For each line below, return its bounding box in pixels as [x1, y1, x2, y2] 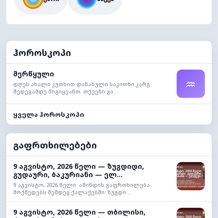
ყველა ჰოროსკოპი [13, 110, 84, 119]
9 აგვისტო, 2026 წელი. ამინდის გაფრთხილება [13, 181, 150, 188]
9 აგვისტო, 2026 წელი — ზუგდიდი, [13, 162, 144, 171]
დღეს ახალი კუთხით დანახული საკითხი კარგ [13, 80, 150, 88]
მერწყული [13, 69, 54, 78]
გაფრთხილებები [13, 139, 97, 151]
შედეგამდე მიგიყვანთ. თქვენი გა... [13, 88, 118, 95]
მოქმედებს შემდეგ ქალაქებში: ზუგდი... [13, 188, 130, 196]
